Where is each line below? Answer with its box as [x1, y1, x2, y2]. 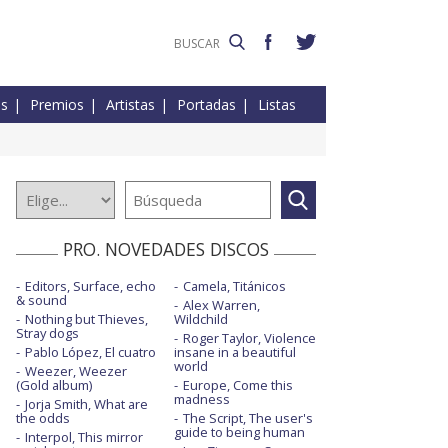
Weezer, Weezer [25, 362, 127, 381]
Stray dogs [16, 324, 79, 343]
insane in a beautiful [173, 343, 296, 362]
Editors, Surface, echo [25, 277, 156, 296]
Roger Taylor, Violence [182, 329, 316, 348]
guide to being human [173, 423, 305, 442]
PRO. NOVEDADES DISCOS [63, 237, 269, 262]
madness [173, 390, 230, 409]
